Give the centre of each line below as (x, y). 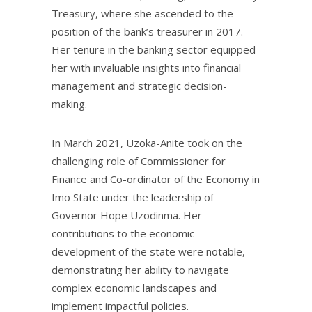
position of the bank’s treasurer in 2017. (147, 32)
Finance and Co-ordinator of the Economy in (156, 179)
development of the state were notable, (148, 252)
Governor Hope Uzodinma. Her (127, 216)
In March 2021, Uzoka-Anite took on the (147, 143)
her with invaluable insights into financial (146, 68)
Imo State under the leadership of (133, 197)
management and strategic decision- (139, 86)
